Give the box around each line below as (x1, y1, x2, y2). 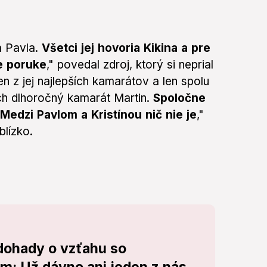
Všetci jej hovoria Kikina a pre (38, 41, 210, 55)
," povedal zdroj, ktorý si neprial (46, 58, 213, 72)
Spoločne (150, 91, 206, 105)
